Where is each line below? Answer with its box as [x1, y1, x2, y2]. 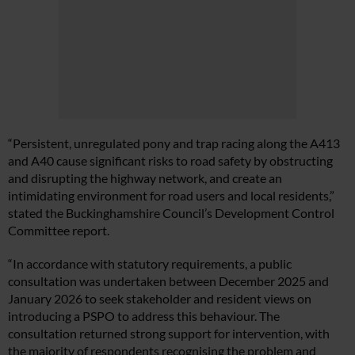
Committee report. [8, 222, 109, 238]
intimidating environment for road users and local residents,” [8, 187, 334, 203]
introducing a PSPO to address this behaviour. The [8, 307, 280, 323]
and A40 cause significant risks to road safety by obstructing [8, 152, 333, 168]
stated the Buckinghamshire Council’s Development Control [8, 204, 334, 220]
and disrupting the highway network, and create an [8, 170, 282, 185]
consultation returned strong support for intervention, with [8, 325, 330, 341]
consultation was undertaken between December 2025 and [8, 273, 329, 288]
